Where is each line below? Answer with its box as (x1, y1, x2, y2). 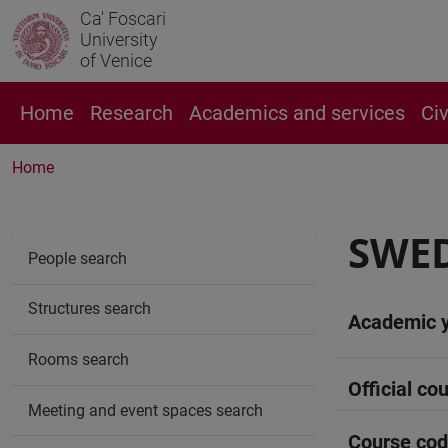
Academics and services (189, 101, 405, 125)
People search (28, 248, 127, 268)
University (80, 29, 158, 50)
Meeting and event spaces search (28, 400, 263, 420)
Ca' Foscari (80, 8, 166, 29)
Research (90, 101, 173, 125)
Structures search (28, 299, 151, 319)
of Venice (80, 50, 152, 71)
